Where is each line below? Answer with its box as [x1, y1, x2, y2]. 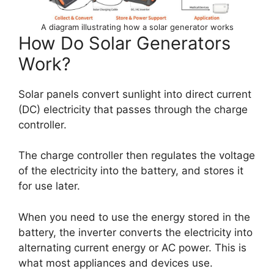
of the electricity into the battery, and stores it [18, 165, 243, 177]
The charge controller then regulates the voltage [18, 149, 255, 162]
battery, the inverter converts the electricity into [18, 226, 253, 239]
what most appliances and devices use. [18, 256, 213, 269]
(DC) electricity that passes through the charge [18, 103, 248, 116]
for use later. [18, 180, 80, 193]
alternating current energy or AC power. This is [18, 241, 246, 254]
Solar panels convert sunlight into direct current [18, 87, 251, 100]
